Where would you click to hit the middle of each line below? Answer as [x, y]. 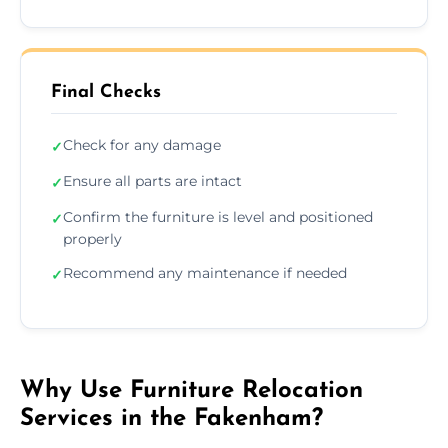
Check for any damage [142, 144]
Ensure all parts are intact [152, 180]
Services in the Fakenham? [171, 418]
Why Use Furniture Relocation [191, 390]
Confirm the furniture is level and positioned [218, 216]
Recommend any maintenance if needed [205, 272]
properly [92, 238]
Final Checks [106, 92]
